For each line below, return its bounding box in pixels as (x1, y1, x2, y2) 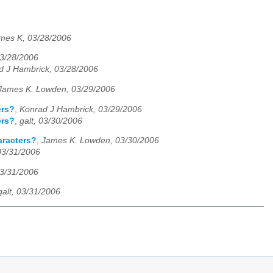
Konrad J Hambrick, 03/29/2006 (19, 104, 142, 114)
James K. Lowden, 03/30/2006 (41, 136, 159, 146)
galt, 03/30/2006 (19, 116, 82, 126)
